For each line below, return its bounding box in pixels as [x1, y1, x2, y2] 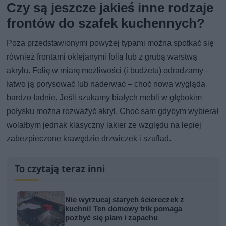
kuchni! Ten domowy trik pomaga [65, 204, 183, 213]
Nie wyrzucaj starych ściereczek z [65, 195, 185, 204]
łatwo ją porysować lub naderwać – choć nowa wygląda [7, 79, 206, 89]
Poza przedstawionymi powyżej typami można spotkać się [7, 38, 214, 48]
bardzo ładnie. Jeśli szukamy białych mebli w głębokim [7, 92, 202, 102]
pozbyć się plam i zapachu [65, 213, 158, 222]
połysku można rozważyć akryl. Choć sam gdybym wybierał [7, 106, 219, 116]
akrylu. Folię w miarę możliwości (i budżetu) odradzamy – [7, 65, 210, 75]
